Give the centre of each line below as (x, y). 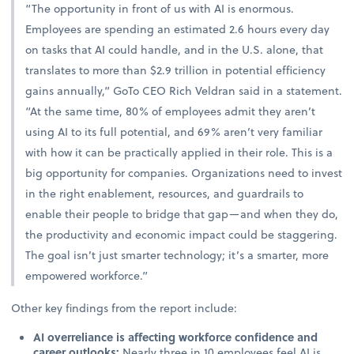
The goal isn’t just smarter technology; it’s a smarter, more (177, 255)
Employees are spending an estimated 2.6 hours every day (178, 29)
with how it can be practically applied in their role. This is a (179, 153)
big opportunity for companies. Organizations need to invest (184, 173)
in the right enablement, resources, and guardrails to (165, 194)
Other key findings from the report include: (124, 307)
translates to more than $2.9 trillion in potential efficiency (176, 70)
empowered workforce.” (87, 276)
